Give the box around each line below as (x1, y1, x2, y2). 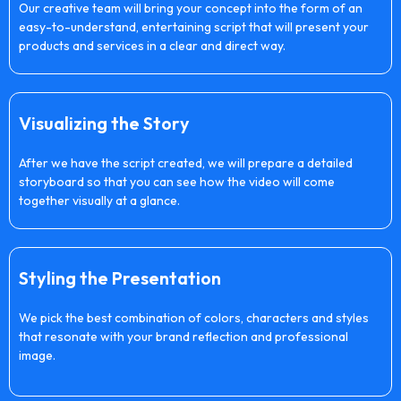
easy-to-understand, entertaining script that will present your (19, 18, 369, 35)
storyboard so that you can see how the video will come (19, 173, 335, 190)
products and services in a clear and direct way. (19, 37, 286, 54)
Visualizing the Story (19, 111, 190, 134)
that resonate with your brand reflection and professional (19, 328, 348, 345)
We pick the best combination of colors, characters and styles (19, 309, 369, 326)
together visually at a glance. (19, 192, 180, 209)
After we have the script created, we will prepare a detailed (19, 154, 353, 171)
